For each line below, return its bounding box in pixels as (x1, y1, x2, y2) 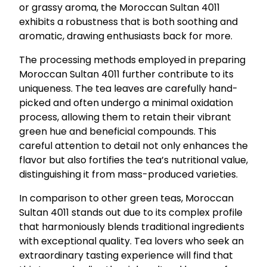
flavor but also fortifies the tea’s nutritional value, (19, 153, 248, 167)
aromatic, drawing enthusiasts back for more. (19, 29, 232, 43)
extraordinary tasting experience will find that (19, 248, 233, 262)
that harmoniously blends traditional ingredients (19, 219, 244, 234)
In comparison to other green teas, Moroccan (19, 191, 234, 205)
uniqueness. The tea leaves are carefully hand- (19, 81, 238, 95)
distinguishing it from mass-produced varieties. (19, 167, 238, 181)
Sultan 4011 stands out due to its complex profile (19, 205, 243, 219)
